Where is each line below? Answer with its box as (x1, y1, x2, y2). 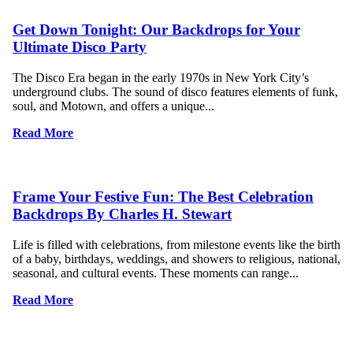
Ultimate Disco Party (13, 39, 147, 56)
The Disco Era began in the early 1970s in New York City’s (13, 71, 309, 85)
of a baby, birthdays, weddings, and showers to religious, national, (13, 251, 340, 266)
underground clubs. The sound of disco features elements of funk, (13, 85, 338, 99)
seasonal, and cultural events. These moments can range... (13, 266, 299, 280)
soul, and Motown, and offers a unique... (13, 99, 214, 113)
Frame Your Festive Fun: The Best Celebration (13, 188, 314, 205)
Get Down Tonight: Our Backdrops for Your (13, 21, 300, 39)
